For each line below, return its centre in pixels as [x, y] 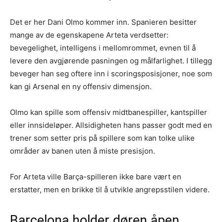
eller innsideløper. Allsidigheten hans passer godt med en [111, 125]
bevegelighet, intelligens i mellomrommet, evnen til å [103, 48]
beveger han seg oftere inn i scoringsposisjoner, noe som [111, 74]
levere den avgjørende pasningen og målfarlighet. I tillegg [111, 61]
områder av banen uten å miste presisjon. [83, 151]
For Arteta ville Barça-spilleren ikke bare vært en [96, 177]
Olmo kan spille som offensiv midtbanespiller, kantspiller [109, 112]
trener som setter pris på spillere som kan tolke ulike [102, 138]
